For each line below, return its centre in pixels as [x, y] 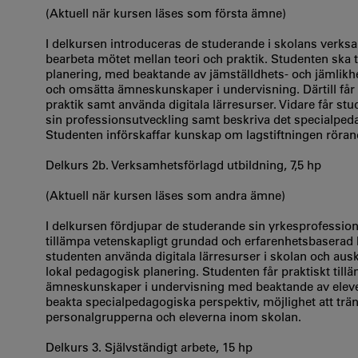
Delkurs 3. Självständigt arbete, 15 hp [149, 347]
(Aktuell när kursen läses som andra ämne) [165, 195]
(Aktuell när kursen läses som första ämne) [166, 13]
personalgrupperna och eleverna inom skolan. [173, 317]
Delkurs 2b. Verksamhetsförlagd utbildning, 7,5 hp [183, 165]
